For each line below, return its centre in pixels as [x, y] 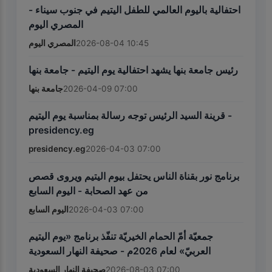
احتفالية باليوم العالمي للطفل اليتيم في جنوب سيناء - [134, 10]
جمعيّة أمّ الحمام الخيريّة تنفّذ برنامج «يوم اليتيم [121, 237]
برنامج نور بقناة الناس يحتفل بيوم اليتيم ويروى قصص [134, 176]
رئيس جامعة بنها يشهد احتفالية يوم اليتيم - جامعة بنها [133, 70]
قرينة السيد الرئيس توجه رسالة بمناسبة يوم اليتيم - [127, 116]
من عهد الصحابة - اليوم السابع [88, 191]
